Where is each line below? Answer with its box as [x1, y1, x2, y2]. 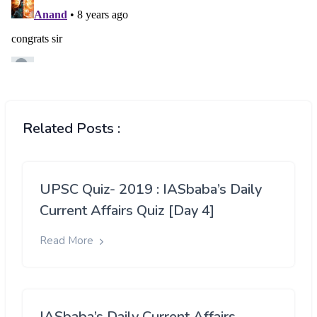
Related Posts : [23, 119, 120, 139]
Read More [40, 234, 96, 248]
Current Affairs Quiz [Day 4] [40, 201, 214, 221]
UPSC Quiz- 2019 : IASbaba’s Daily [40, 180, 262, 200]
